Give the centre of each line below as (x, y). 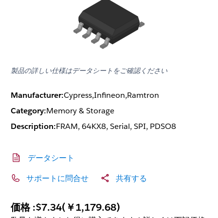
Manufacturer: (37, 95)
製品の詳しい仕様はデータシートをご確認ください (89, 71)
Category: (29, 111)
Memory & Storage (81, 111)
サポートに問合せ (58, 178)
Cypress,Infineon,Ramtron (112, 95)
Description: (34, 127)
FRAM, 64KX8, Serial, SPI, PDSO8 (116, 127)
